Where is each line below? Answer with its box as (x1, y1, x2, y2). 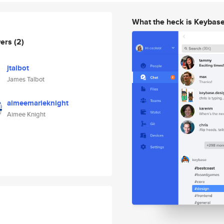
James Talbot (7, 74, 44, 84)
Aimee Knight (7, 109, 45, 119)
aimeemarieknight (7, 97, 68, 108)
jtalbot (7, 62, 29, 73)
